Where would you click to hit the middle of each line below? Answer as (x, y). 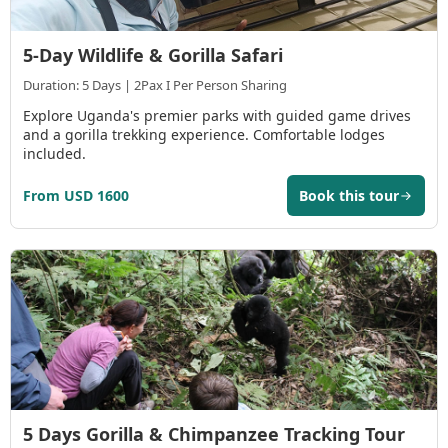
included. (54, 154)
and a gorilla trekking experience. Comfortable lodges (204, 135)
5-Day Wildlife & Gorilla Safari (153, 55)
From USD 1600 (76, 196)
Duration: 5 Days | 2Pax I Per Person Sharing (155, 85)
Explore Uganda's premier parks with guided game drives (217, 116)
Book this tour (349, 196)
